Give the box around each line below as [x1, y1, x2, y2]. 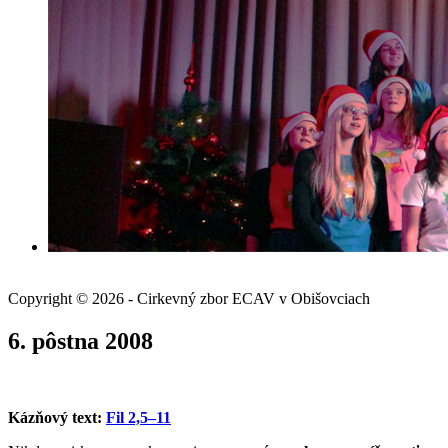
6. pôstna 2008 [8, 327, 153, 354]
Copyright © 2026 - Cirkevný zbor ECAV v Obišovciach [8, 290, 370, 307]
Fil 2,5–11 [106, 408, 171, 426]
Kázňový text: [8, 408, 106, 426]
